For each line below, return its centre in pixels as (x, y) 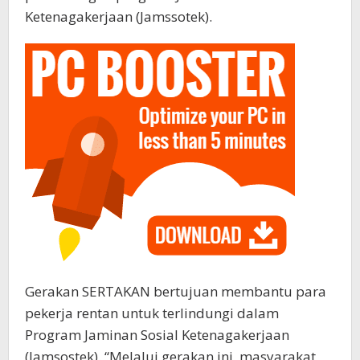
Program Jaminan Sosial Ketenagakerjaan (157, 335)
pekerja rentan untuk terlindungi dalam (152, 313)
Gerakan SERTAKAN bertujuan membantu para (176, 292)
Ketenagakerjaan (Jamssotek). (119, 17)
